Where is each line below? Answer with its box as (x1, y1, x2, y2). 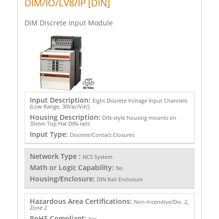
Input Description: (29, 95, 92, 105)
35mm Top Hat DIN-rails (29, 119, 90, 127)
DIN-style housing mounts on (102, 113, 176, 121)
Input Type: (29, 129, 70, 139)
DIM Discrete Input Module (24, 18, 113, 27)
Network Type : (29, 152, 83, 161)
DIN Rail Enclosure (96, 175, 143, 183)
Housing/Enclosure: (29, 174, 97, 184)
